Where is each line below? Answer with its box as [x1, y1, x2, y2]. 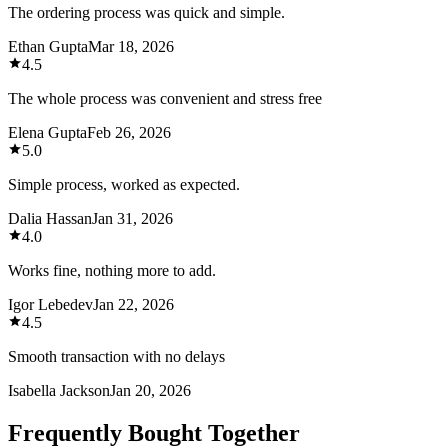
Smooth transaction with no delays [8, 347, 225, 365]
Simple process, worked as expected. [8, 175, 240, 193]
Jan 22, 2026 [93, 295, 174, 313]
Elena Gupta [8, 123, 87, 141]
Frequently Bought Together [8, 419, 300, 446]
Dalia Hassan [8, 209, 92, 227]
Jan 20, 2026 [110, 381, 191, 399]
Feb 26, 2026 [87, 123, 171, 141]
